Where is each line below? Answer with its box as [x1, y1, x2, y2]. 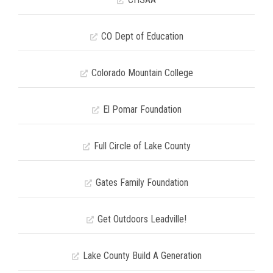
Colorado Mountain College [91, 67, 193, 79]
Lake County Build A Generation [82, 250, 202, 261]
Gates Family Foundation [96, 177, 188, 188]
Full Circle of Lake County [93, 140, 191, 152]
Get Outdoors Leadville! [97, 213, 186, 225]
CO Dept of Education [101, 30, 183, 42]
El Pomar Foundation [102, 104, 182, 115]
